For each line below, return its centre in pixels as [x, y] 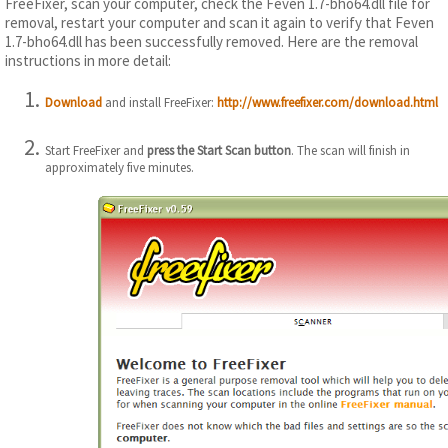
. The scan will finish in [350, 151]
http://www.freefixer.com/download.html [327, 102]
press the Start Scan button [219, 151]
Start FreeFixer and [96, 151]
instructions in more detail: [88, 60]
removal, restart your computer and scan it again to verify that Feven [219, 22]
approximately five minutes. [119, 168]
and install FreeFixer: [159, 102]
